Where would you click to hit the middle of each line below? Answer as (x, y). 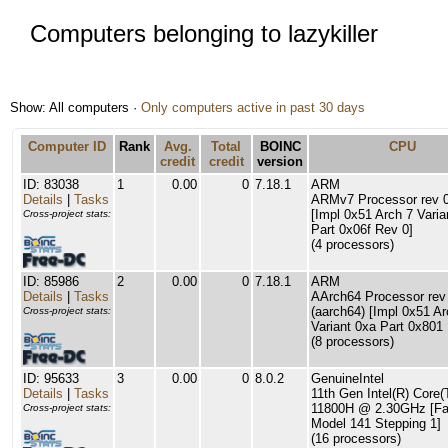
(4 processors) (352, 244)
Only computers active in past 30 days (253, 107)
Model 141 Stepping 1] (376, 423)
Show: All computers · (75, 107)
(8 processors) (352, 341)
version (280, 161)
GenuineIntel (347, 378)
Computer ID (67, 146)
